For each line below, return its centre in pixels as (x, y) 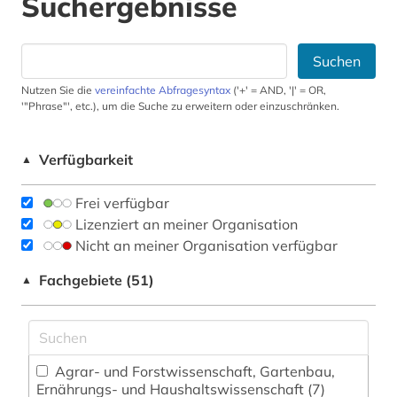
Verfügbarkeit (86, 160)
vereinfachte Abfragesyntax (163, 90)
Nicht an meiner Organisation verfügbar (206, 246)
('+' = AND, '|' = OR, (278, 90)
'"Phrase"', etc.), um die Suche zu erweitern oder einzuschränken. (180, 106)
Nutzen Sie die (58, 90)
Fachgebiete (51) (97, 280)
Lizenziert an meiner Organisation (187, 225)
